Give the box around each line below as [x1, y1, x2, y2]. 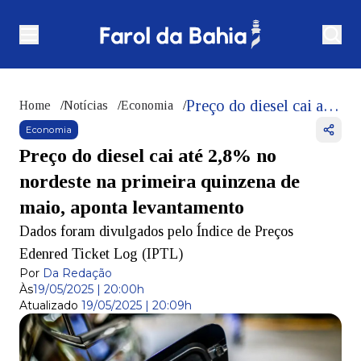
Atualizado [19, 298, 78, 313]
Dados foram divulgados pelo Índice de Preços [19, 223, 293, 240]
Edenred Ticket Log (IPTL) [19, 246, 183, 263]
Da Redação [43, 266, 112, 281]
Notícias [64, 98, 108, 113]
